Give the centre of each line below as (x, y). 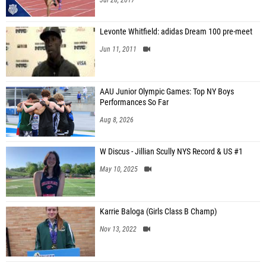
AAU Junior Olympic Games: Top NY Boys (167, 92)
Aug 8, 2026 (117, 120)
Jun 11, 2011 (118, 49)
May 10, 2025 (119, 169)
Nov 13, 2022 (118, 229)
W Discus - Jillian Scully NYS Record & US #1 (171, 152)
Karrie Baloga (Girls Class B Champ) (158, 212)
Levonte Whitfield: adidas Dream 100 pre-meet (176, 32)
